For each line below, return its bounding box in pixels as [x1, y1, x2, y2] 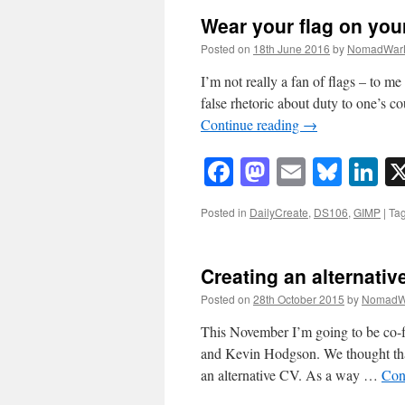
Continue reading [201, 114, 303, 134]
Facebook [233, 152, 344, 192]
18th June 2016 [253, 40, 330, 56]
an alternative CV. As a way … [201, 365, 381, 385]
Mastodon [269, 152, 384, 192]
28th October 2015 [253, 291, 344, 307]
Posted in [201, 204, 247, 221]
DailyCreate [250, 204, 308, 221]
